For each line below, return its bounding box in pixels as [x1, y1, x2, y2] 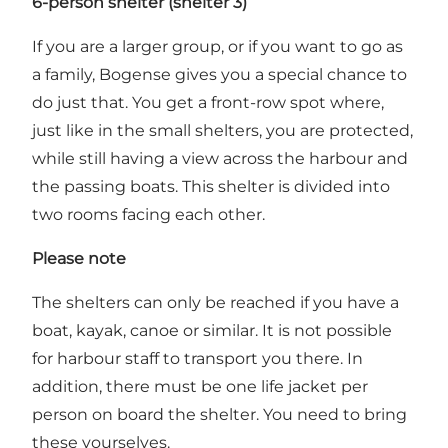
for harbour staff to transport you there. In [32, 348, 363, 368]
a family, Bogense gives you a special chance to [32, 64, 407, 84]
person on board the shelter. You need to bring [32, 404, 407, 424]
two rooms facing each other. [32, 204, 265, 224]
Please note [32, 248, 126, 268]
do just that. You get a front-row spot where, [32, 92, 384, 112]
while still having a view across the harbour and [32, 148, 408, 168]
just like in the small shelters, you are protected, [32, 120, 413, 140]
